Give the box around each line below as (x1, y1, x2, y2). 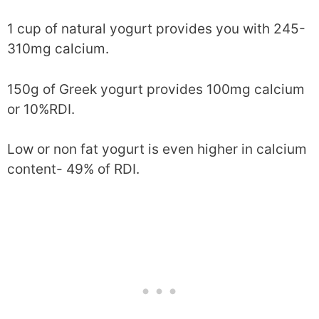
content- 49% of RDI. (7, 161, 140, 178)
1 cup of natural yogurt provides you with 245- (7, 21, 305, 38)
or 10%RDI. (7, 100, 75, 117)
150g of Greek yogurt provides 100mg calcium (7, 80, 305, 98)
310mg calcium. (7, 41, 109, 58)
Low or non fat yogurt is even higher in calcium (7, 141, 307, 158)
